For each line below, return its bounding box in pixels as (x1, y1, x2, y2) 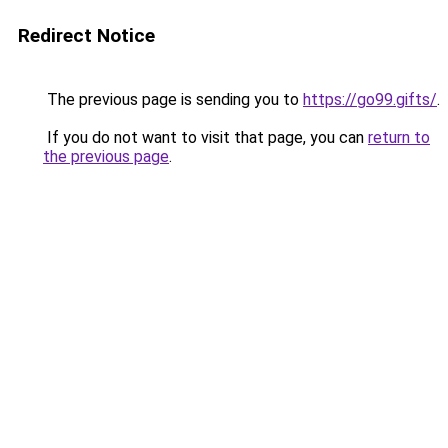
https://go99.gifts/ (303, 90, 437, 109)
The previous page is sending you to (43, 90, 303, 109)
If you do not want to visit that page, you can (43, 128, 368, 147)
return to (368, 128, 430, 147)
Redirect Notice (18, 24, 155, 47)
